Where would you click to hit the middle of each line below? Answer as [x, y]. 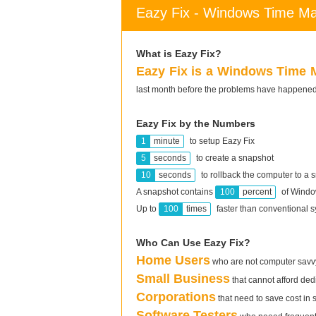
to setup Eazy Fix [221, 141]
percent [257, 192]
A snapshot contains [176, 192]
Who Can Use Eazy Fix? [193, 243]
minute [167, 141]
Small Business [183, 279]
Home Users [173, 260]
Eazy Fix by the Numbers [196, 123]
